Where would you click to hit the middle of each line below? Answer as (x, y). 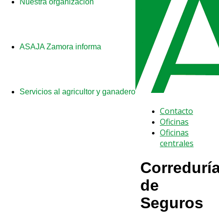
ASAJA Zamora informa (60, 47)
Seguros (172, 203)
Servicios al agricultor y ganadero (77, 92)
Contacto (176, 111)
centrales (177, 143)
